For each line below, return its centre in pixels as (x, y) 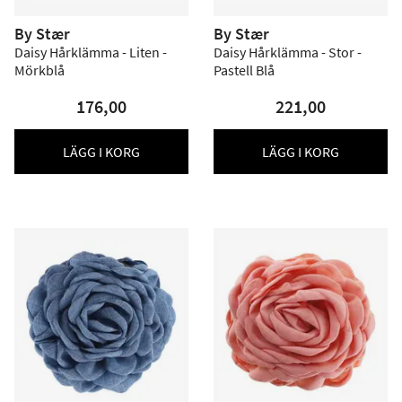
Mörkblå (39, 70)
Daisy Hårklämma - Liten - (91, 52)
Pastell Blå (244, 70)
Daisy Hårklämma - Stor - (288, 52)
